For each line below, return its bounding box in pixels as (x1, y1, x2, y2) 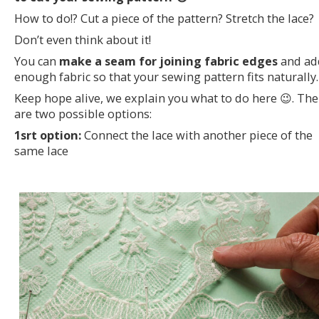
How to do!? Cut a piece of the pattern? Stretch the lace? (14, 11, 314, 27)
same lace (14, 143, 68, 159)
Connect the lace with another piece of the (81, 127, 313, 144)
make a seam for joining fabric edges (59, 53, 278, 70)
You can (14, 53, 59, 70)
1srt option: (14, 127, 81, 144)
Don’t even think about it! (14, 32, 151, 48)
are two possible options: (14, 106, 152, 122)
